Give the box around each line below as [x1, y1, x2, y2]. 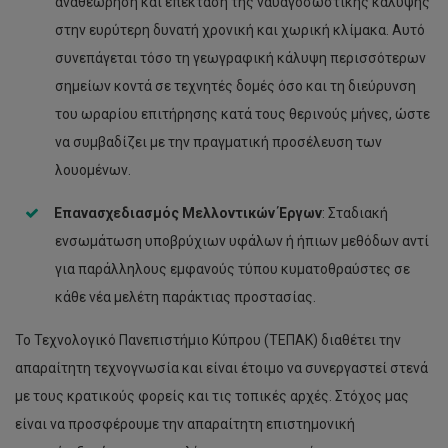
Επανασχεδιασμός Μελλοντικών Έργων [54, 205, 322, 221]
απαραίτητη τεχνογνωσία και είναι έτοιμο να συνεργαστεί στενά [15, 360, 428, 376]
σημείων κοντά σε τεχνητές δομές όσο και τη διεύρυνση [55, 78, 416, 94]
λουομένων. [55, 162, 131, 178]
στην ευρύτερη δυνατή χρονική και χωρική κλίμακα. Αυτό [55, 22, 425, 38]
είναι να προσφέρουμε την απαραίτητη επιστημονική [15, 416, 355, 432]
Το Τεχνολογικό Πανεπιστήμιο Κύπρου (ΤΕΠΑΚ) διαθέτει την [15, 332, 401, 348]
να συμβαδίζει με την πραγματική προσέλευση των [55, 134, 382, 150]
